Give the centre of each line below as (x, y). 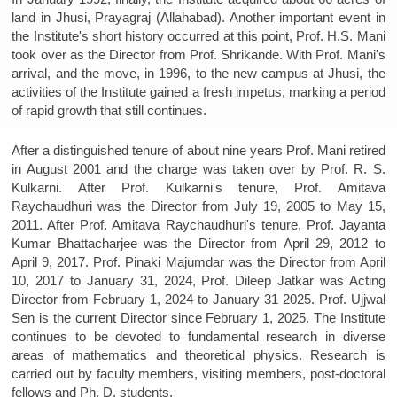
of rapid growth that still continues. (109, 111)
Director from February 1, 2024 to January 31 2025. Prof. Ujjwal (198, 299)
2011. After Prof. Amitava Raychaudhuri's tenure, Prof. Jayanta (198, 224)
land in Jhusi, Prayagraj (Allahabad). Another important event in (198, 18)
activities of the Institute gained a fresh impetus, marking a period (198, 92)
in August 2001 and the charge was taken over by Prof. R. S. (198, 168)
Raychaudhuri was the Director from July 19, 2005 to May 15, (198, 206)
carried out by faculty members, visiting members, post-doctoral (198, 373)
